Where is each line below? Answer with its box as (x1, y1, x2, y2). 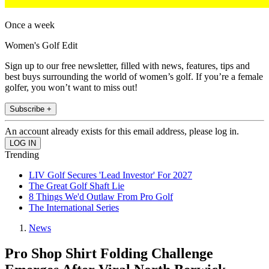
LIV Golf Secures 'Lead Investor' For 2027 (29, 170, 192, 181)
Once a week (5, 20, 55, 31)
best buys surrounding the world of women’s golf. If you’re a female (5, 71, 263, 82)
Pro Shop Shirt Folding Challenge (5, 246, 213, 262)
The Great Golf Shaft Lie (29, 181, 124, 192)
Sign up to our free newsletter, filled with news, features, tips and (5, 61, 250, 71)
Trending (5, 150, 39, 160)
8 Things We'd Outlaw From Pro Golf (29, 192, 173, 202)
